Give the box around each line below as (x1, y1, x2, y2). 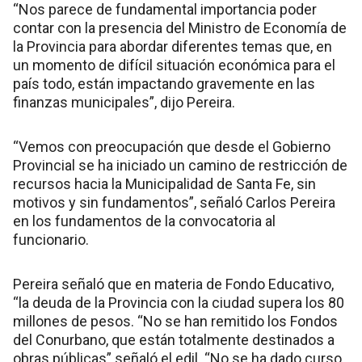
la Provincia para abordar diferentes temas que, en (13, 38, 332, 55)
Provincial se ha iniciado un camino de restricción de (13, 157, 347, 174)
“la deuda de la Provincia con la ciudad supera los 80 (13, 294, 344, 311)
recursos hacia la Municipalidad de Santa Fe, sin (13, 175, 316, 192)
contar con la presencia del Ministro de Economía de (13, 19, 347, 36)
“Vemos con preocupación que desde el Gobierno (13, 138, 330, 155)
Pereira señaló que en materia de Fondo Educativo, (13, 276, 334, 293)
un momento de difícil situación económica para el (13, 57, 335, 74)
